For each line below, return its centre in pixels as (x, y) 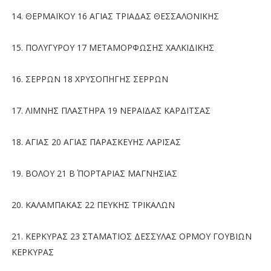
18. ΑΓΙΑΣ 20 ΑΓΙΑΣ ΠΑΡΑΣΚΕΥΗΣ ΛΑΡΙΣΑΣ (96, 142)
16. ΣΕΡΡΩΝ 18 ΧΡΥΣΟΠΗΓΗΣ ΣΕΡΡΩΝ (90, 79)
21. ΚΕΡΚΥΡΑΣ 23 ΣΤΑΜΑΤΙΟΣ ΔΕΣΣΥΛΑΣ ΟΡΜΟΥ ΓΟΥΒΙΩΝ (131, 236)
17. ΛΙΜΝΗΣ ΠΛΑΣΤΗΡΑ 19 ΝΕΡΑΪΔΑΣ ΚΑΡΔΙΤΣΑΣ (111, 110)
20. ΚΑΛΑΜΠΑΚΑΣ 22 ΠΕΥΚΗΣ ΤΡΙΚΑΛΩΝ (93, 204)
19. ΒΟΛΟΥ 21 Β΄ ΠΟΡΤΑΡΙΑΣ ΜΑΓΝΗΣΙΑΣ (94, 173)
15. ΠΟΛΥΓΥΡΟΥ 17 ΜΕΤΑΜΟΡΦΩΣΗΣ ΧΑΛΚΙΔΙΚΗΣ (113, 47)
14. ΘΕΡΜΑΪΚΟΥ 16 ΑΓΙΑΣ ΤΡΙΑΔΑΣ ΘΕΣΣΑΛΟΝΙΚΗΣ (115, 16)
